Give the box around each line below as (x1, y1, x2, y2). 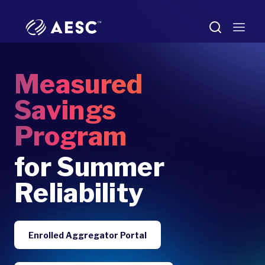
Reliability (14, 177, 144, 209)
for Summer (14, 151, 165, 183)
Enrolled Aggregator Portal (28, 230, 147, 240)
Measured (14, 68, 143, 100)
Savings (14, 94, 117, 126)
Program (14, 120, 127, 152)
